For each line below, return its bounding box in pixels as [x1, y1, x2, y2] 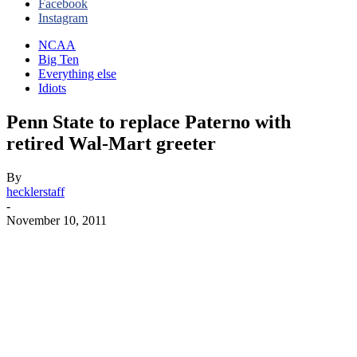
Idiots [38, 81, 66, 95]
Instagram [38, 11, 88, 25]
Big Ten [38, 53, 79, 66]
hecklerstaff [6, 184, 65, 198]
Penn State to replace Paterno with [6, 111, 291, 132]
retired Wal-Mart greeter [6, 132, 216, 154]
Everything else [38, 67, 116, 80]
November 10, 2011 [6, 213, 107, 227]
